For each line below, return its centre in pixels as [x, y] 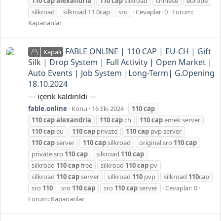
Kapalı [52, 52]
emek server [182, 120]
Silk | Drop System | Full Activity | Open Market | [120, 62]
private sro [48, 154]
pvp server [165, 131]
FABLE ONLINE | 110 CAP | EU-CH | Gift [138, 52]
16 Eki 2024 [108, 108]
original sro [156, 142]
